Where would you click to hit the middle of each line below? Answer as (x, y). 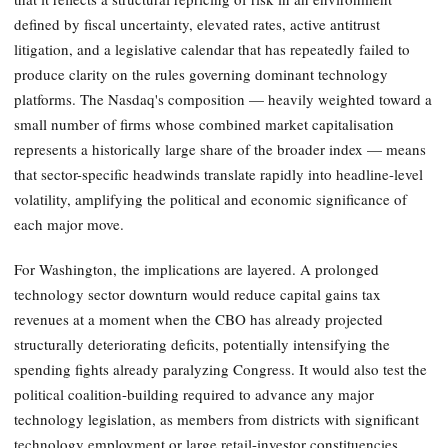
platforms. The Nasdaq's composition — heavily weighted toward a (223, 99)
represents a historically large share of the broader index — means (220, 149)
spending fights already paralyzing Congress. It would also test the (220, 368)
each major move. (69, 224)
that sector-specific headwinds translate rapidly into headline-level (218, 174)
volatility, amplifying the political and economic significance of (210, 199)
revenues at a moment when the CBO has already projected (198, 318)
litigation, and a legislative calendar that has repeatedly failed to (212, 49)
